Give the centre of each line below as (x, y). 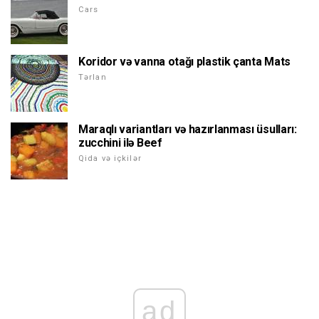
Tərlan (93, 77)
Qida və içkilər (110, 158)
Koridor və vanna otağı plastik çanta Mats (184, 61)
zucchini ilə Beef (120, 142)
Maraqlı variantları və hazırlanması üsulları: (188, 129)
